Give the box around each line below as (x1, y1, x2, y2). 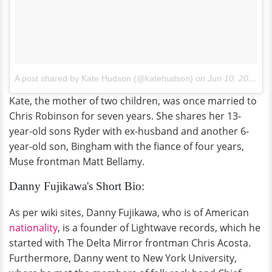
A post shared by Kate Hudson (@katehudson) (15, 73, 193, 83)
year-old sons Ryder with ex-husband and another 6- (9, 124, 249, 138)
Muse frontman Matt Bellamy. (9, 154, 144, 168)
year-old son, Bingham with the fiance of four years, (9, 139, 244, 153)
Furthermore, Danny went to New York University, (9, 251, 237, 265)
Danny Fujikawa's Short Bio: (9, 179, 144, 192)
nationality (9, 220, 58, 234)
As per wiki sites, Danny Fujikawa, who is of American (9, 205, 249, 219)
